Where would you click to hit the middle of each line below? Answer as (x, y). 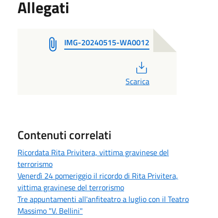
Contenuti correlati (64, 135)
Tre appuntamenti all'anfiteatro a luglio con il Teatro (103, 199)
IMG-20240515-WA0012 (107, 42)
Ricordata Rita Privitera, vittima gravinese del (93, 152)
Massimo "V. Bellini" (50, 210)
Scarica (137, 81)
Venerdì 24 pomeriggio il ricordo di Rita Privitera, (98, 175)
